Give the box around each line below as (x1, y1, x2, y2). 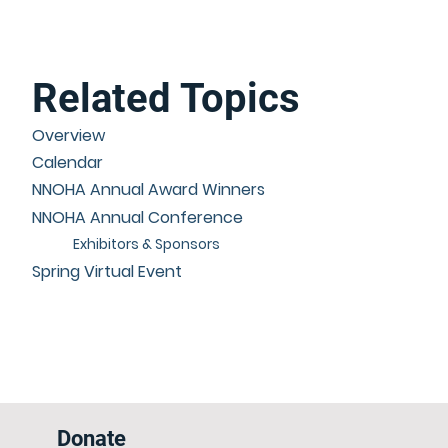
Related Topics (32, 75, 301, 123)
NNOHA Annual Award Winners (32, 178, 266, 202)
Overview (32, 123, 106, 147)
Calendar (32, 151, 104, 175)
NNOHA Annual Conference (32, 205, 244, 229)
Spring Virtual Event (32, 259, 183, 283)
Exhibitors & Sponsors (72, 234, 220, 255)
